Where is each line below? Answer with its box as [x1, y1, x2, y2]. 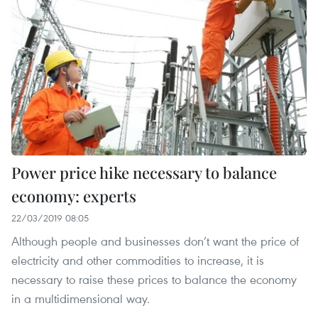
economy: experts [11, 185, 136, 207]
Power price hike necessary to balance [11, 162, 277, 184]
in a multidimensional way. [11, 290, 150, 307]
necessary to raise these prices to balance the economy [11, 271, 297, 288]
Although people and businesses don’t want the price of [11, 233, 299, 250]
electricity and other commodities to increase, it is [11, 252, 264, 269]
